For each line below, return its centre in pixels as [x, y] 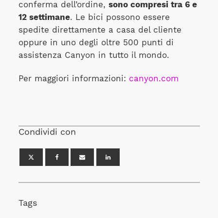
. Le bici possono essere [120, 17]
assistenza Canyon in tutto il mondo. [94, 55]
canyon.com [154, 79]
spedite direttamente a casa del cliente [100, 30]
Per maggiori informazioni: [73, 79]
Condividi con [47, 131]
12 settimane [44, 17]
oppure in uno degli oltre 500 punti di [96, 42]
